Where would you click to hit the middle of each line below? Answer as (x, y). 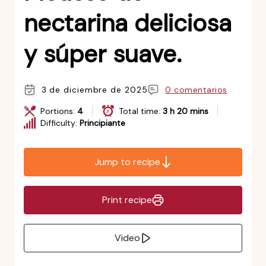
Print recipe (127, 200)
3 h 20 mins (185, 111)
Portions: (58, 111)
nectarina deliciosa (127, 23)
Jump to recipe (127, 162)
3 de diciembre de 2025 (94, 90)
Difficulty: (60, 123)
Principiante (102, 123)
